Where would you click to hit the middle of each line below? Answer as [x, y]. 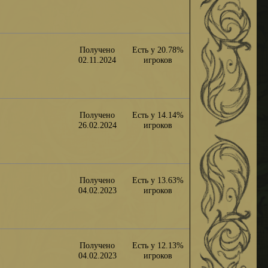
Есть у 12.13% [158, 245]
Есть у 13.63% [158, 180]
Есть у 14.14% [158, 115]
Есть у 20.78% [158, 49]
